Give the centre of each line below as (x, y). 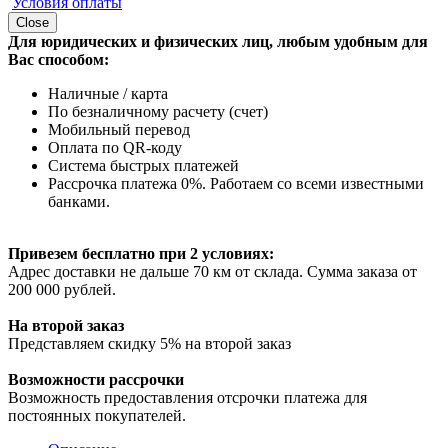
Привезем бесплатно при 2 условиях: (141, 253)
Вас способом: (58, 59)
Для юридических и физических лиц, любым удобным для (218, 41)
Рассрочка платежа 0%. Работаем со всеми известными (236, 183)
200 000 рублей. (62, 289)
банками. (79, 201)
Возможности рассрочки (96, 379)
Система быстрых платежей (143, 165)
